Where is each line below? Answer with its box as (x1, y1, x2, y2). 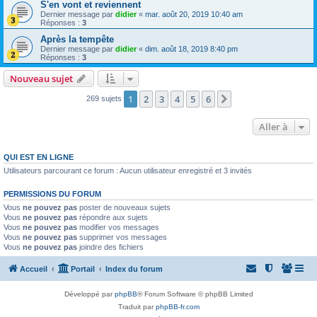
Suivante (233, 93, 272, 106)
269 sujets (86, 93, 124, 103)
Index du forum (105, 264, 163, 273)
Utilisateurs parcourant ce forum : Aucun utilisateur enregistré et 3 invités (4, 166, 252, 175)
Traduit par (117, 302, 156, 311)
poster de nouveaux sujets (77, 203, 171, 212)
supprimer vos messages (77, 233, 167, 241)
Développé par (64, 289, 115, 298)
